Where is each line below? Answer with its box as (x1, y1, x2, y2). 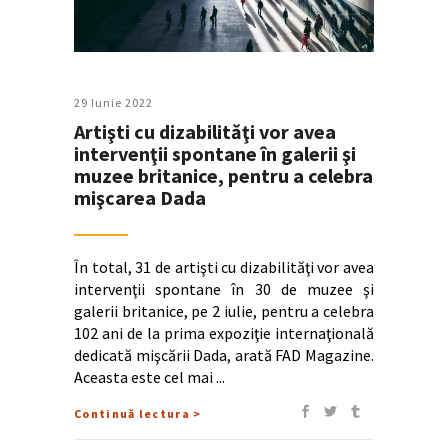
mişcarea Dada (74, 185, 206, 210)
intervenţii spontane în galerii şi (74, 141, 356, 166)
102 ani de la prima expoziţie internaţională (74, 323, 374, 343)
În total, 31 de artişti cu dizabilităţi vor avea (74, 257, 374, 277)
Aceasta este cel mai (74, 367, 216, 387)
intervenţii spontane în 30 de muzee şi (74, 279, 374, 299)
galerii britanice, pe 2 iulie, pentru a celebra (74, 301, 374, 321)
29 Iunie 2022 (74, 95, 153, 110)
